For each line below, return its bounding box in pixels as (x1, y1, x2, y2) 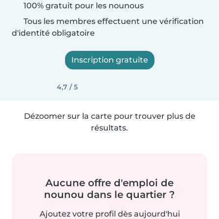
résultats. (91, 123, 128, 132)
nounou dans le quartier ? (44, 189, 175, 200)
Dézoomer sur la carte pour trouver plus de (23, 111, 196, 121)
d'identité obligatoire (12, 28, 95, 38)
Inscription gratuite (71, 55, 148, 65)
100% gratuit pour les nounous (22, 1, 144, 10)
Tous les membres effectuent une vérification (22, 17, 204, 26)
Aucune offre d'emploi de (45, 177, 174, 189)
